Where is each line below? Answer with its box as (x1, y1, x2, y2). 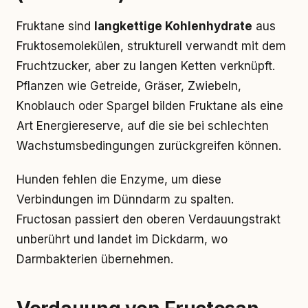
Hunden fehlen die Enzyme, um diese (16, 173, 221, 186)
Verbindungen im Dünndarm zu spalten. (16, 192, 234, 206)
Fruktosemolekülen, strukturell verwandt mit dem (16, 39, 286, 53)
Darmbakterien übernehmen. (16, 252, 173, 266)
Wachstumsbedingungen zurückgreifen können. (16, 139, 281, 153)
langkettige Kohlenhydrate (94, 19, 252, 33)
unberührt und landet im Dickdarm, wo (16, 232, 228, 246)
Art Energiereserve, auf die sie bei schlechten (16, 119, 269, 133)
